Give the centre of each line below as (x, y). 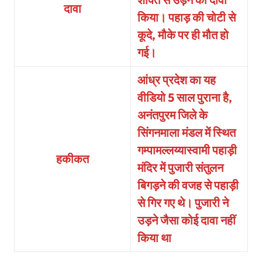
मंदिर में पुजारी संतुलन (181, 168)
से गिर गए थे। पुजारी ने (183, 203)
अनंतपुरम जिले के (173, 115)
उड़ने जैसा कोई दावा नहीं (187, 220)
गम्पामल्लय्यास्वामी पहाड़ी (187, 150)
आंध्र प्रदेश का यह (177, 80)
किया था (155, 238)
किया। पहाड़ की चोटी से (187, 18)
